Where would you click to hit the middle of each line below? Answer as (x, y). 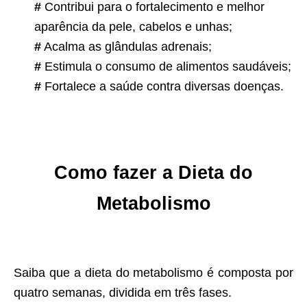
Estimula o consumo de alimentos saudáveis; (166, 67)
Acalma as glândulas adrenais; (126, 47)
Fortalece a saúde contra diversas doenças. (162, 87)
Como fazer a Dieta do (153, 173)
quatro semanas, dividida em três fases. (123, 293)
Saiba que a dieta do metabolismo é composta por (153, 273)
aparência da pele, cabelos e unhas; (133, 27)
